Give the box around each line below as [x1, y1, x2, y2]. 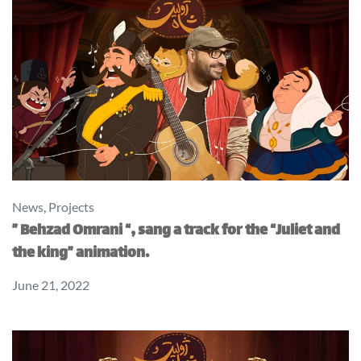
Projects [48, 199, 94, 215]
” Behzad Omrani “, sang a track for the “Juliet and [12, 218, 340, 245]
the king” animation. [12, 241, 149, 268]
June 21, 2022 [12, 277, 89, 293]
